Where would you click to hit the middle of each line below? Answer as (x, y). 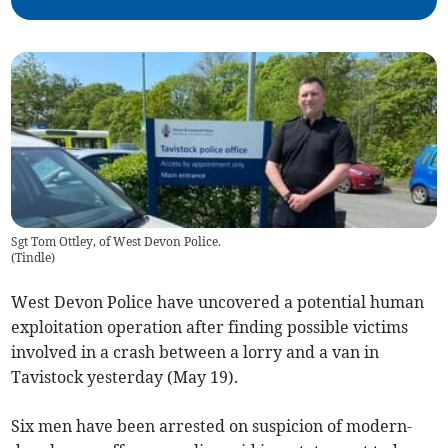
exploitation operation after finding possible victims (210, 326)
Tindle (33, 257)
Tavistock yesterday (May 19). (125, 376)
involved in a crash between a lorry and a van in (195, 351)
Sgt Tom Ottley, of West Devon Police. (116, 241)
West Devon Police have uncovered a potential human (218, 301)
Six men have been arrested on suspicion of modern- (212, 425)
